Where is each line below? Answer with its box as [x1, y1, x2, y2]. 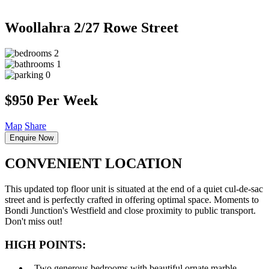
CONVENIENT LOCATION [5, 156, 182, 172]
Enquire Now [10, 133, 53, 142]
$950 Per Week [5, 92, 98, 108]
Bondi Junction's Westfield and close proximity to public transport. [5, 205, 256, 216]
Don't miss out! [5, 216, 62, 227]
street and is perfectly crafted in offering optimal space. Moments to [5, 195, 259, 205]
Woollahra [5, 19, 74, 35]
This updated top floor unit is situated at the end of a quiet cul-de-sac [5, 184, 263, 195]
